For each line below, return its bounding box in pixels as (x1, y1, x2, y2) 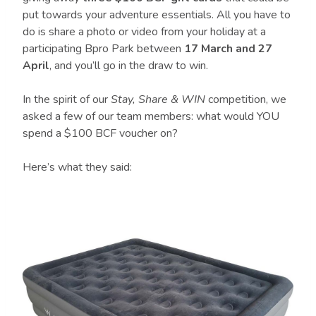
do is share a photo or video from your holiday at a (23, 23, 266, 39)
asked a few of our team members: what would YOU (23, 108, 279, 124)
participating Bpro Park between (23, 40, 184, 56)
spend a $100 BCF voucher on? (23, 125, 178, 141)
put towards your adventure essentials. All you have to (23, 6, 291, 23)
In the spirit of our (23, 91, 111, 107)
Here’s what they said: (23, 159, 132, 175)
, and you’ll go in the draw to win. (49, 57, 208, 73)
